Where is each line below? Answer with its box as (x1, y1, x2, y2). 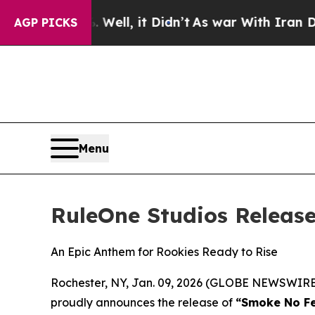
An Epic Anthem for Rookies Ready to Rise (51, 245, 278, 259)
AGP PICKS (14, 15, 77, 30)
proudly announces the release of (51, 295, 236, 310)
